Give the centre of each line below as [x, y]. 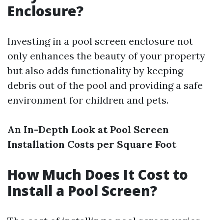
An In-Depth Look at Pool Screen [88, 129]
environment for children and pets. [88, 100]
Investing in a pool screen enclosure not [100, 41]
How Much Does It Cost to [98, 174]
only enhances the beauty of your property [106, 56]
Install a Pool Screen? [82, 191]
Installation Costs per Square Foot [92, 144]
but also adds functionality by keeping [95, 70]
